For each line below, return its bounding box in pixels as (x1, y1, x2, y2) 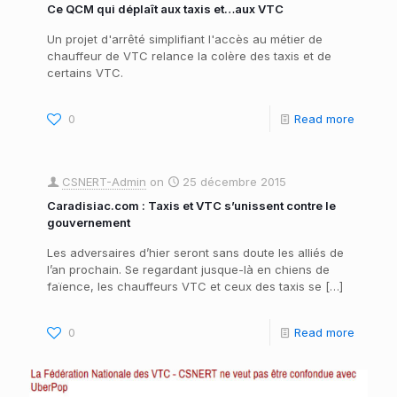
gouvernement (47, 215, 130, 230)
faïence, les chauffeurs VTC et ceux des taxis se (47, 279, 322, 293)
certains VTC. (47, 66, 123, 80)
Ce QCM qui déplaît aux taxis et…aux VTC (47, 2, 284, 16)
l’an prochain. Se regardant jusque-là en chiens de (47, 262, 330, 276)
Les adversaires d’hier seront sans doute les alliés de (47, 245, 344, 260)
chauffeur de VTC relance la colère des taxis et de (47, 49, 331, 63)
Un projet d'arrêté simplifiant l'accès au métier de (47, 32, 323, 46)
